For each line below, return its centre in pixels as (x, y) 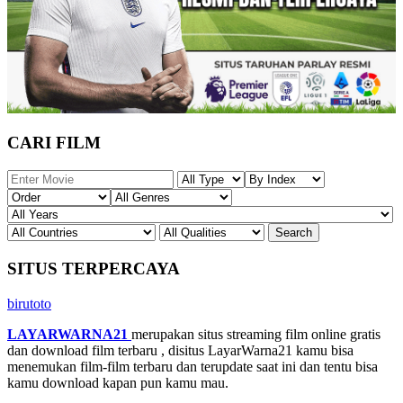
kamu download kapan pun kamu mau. (118, 382)
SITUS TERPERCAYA (94, 268)
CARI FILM (54, 143)
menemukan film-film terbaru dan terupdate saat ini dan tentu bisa (193, 366)
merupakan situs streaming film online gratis (256, 334)
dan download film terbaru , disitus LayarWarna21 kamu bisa (180, 350)
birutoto (29, 303)
